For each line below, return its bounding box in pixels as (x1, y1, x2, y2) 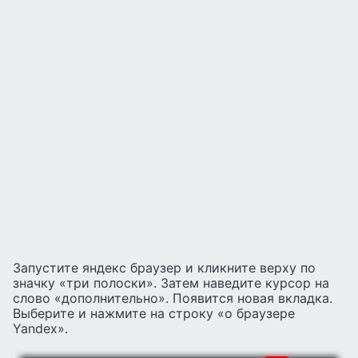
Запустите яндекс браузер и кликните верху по (13, 259, 316, 276)
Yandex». (13, 320, 68, 336)
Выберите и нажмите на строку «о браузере (13, 304, 295, 321)
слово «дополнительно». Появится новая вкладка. (13, 289, 332, 306)
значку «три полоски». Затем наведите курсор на (13, 274, 329, 291)
